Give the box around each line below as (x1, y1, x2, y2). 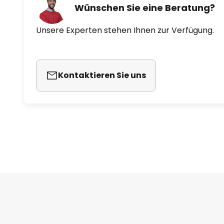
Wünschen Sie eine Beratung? (74, 1, 215, 14)
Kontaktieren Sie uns (58, 69, 146, 81)
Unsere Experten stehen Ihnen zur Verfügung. (36, 24, 214, 36)
